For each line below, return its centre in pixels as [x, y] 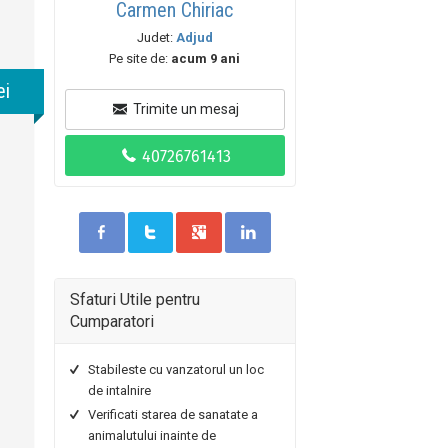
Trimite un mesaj [185, 109]
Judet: [156, 37]
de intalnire [119, 390]
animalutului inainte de [151, 435]
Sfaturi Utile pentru [134, 299]
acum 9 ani [206, 58]
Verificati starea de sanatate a [172, 414]
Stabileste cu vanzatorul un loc [175, 369]
